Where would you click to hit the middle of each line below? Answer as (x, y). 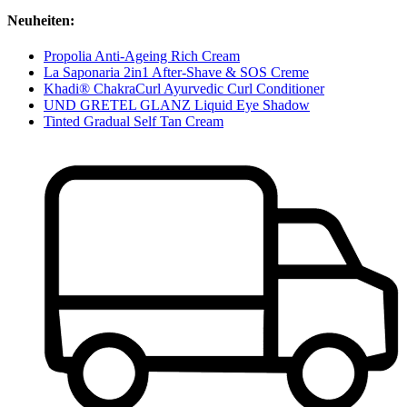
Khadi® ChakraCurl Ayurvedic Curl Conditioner (184, 89)
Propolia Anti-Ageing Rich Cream (142, 56)
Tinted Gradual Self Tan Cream (134, 122)
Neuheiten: (41, 20)
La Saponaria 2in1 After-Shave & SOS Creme (176, 73)
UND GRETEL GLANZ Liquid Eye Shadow (177, 105)
